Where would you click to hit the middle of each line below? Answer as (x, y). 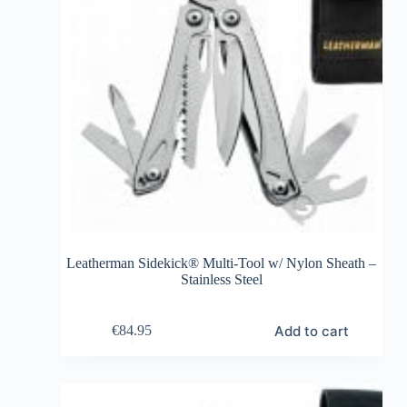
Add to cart (311, 331)
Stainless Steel (221, 279)
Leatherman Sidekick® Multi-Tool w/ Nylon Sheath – (222, 263)
